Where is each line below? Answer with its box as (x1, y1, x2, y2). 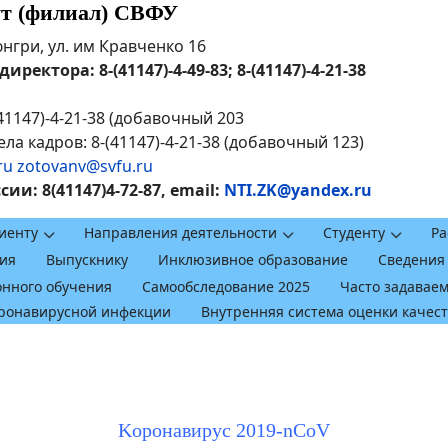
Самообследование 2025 (142, 276, 310, 296)
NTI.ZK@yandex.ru (224, 179, 372, 201)
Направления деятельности (84, 223, 277, 242)
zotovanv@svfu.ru (17, 155, 153, 177)
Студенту (323, 223, 385, 242)
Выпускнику (46, 249, 128, 269)
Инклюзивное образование (158, 249, 348, 269)
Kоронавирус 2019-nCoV (118, 418, 330, 441)
